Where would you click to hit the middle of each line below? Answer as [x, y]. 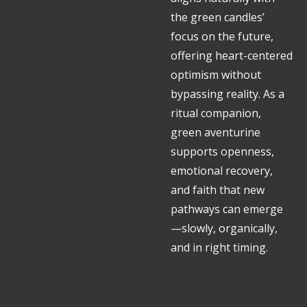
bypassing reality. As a [228, 94]
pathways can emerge [227, 209]
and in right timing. [219, 247]
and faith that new [218, 190]
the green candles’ [218, 17]
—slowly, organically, [224, 228]
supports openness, [222, 151]
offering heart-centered [232, 56]
